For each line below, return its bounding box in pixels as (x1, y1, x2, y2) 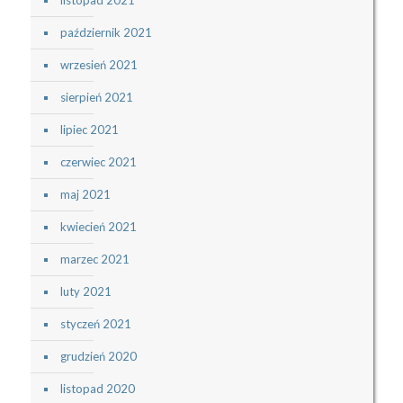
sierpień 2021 (59, 90, 133, 105)
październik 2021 (59, 25, 152, 40)
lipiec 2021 (59, 122, 119, 138)
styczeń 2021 (59, 317, 131, 332)
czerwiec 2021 (59, 155, 137, 170)
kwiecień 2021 (59, 219, 137, 235)
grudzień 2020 (59, 349, 137, 364)
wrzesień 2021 (59, 58, 138, 73)
